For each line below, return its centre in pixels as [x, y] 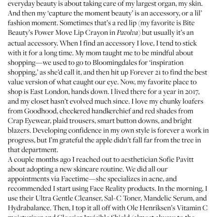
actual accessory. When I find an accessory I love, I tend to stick [102, 43]
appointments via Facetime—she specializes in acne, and [92, 178]
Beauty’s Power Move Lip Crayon [58, 32]
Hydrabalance [29, 207]
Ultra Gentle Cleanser [68, 198]
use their [22, 198]
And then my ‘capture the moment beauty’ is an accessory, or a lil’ [105, 13]
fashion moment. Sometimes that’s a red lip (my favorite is [95, 22]
